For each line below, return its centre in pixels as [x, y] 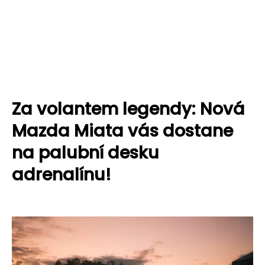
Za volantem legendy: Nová [128, 109]
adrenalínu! [62, 174]
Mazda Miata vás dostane [122, 131]
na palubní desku [85, 153]
